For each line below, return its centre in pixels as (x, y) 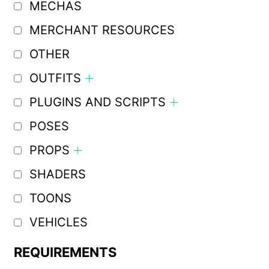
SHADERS (57, 174)
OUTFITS (55, 78)
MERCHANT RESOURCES (102, 30)
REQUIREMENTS (65, 252)
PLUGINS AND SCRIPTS (97, 102)
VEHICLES (58, 222)
